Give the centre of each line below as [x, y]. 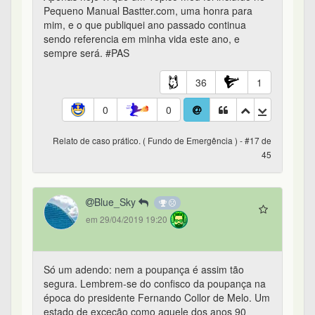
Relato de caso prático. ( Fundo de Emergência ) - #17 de [162, 141]
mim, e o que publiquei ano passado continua [145, 25]
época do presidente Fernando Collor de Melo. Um [157, 298]
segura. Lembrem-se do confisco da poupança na [155, 284]
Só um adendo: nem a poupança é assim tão [144, 270]
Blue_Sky [116, 202]
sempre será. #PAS [86, 53]
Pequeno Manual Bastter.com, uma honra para [148, 11]
